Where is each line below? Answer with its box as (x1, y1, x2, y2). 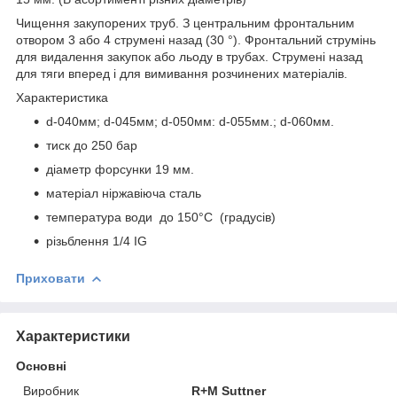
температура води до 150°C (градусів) (46, 209, 276, 224)
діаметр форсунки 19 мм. (46, 161, 194, 176)
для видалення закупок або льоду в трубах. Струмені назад (16, 49, 362, 64)
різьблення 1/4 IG (46, 233, 147, 248)
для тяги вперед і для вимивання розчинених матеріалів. (16, 66, 347, 81)
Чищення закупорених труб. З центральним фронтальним (16, 15, 354, 30)
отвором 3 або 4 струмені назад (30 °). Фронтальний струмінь (16, 32, 376, 47)
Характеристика (16, 90, 108, 105)
